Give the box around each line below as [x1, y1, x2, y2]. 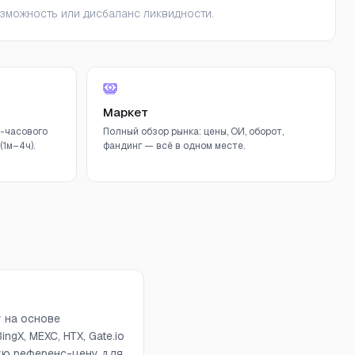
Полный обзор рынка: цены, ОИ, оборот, [103, 125, 284, 138]
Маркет [103, 105, 148, 120]
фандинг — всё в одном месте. [103, 139, 245, 152]
